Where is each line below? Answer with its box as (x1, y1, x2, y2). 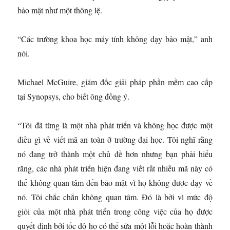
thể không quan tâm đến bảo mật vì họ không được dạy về (17, 177, 213, 188)
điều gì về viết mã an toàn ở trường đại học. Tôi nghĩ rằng (17, 134, 213, 145)
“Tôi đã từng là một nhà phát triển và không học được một (17, 120, 213, 131)
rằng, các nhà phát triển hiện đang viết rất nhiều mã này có (17, 163, 213, 174)
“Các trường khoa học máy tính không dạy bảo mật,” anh (17, 33, 213, 45)
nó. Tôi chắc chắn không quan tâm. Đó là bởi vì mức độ (17, 191, 213, 203)
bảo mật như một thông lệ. (17, 5, 103, 16)
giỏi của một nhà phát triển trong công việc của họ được (17, 206, 213, 217)
